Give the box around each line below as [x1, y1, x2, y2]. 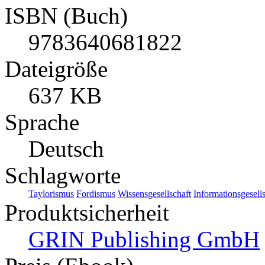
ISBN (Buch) [5, 2, 128, 28]
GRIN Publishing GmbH [28, 226, 260, 252]
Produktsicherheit [5, 199, 169, 225]
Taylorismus [28, 188, 74, 199]
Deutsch [28, 135, 104, 161]
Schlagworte [5, 162, 121, 188]
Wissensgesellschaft [118, 188, 191, 199]
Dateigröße [5, 56, 108, 82]
